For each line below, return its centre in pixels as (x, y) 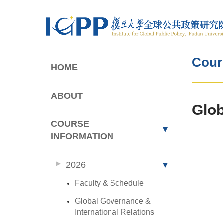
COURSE (70, 124)
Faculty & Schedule (110, 183)
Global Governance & (113, 201)
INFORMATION (82, 137)
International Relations (115, 212)
